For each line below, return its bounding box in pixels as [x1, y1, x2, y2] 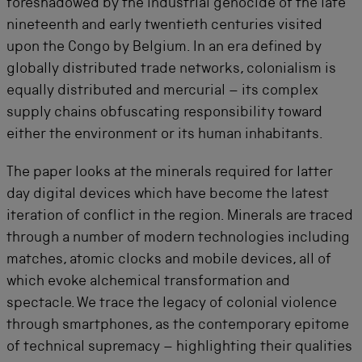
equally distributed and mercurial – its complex [6, 84, 318, 99]
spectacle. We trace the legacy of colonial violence [6, 297, 337, 311]
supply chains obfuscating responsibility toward [6, 106, 322, 120]
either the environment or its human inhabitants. [6, 128, 323, 142]
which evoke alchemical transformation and [6, 275, 290, 289]
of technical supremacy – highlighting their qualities [6, 340, 352, 355]
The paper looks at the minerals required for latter [6, 166, 333, 180]
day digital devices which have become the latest [6, 187, 329, 202]
